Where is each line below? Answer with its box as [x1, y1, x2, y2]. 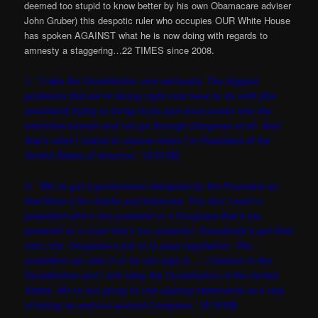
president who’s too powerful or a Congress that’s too [24, 207, 262, 221]
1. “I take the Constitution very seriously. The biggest [24, 73, 258, 87]
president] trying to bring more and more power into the [24, 103, 271, 117]
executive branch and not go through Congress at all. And [24, 118, 280, 132]
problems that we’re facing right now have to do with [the [24, 88, 276, 102]
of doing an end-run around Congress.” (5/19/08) [24, 297, 237, 311]
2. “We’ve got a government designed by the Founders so [24, 177, 278, 192]
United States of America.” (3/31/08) [24, 148, 180, 162]
